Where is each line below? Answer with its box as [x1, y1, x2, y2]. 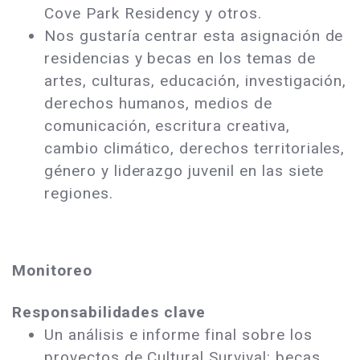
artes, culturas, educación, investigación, [44, 72, 347, 91]
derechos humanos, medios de [44, 94, 272, 113]
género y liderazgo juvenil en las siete [44, 162, 325, 181]
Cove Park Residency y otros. [44, 4, 267, 23]
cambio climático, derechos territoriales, [44, 139, 346, 158]
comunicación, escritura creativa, [44, 117, 290, 136]
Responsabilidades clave [12, 303, 211, 322]
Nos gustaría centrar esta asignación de [44, 27, 344, 46]
